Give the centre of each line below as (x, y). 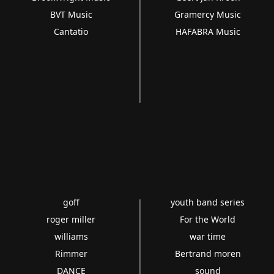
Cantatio (71, 31)
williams (71, 236)
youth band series (208, 202)
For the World (208, 219)
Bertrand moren (208, 254)
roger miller (71, 219)
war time (208, 236)
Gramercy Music (208, 14)
